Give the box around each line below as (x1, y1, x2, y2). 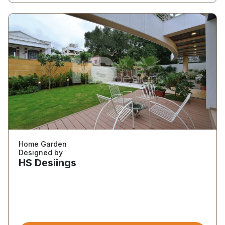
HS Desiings (19, 157, 76, 169)
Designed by (19, 148, 63, 157)
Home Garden (19, 140, 67, 148)
